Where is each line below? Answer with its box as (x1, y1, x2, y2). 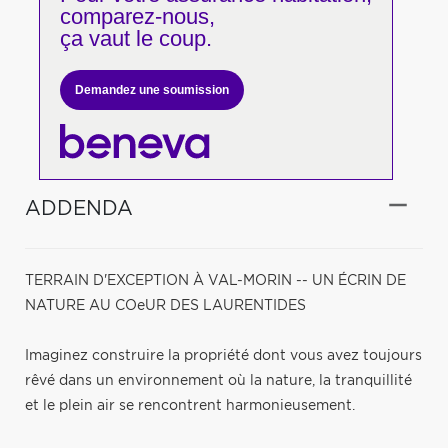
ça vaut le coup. (59, 26, 212, 51)
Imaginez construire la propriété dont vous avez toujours (25, 348, 422, 363)
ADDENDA (25, 198, 133, 219)
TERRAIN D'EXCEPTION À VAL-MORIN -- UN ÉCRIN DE (25, 273, 406, 288)
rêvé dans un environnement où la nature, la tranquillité (25, 373, 412, 388)
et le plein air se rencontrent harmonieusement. (25, 398, 355, 413)
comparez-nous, (59, 4, 215, 29)
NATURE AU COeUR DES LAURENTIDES (25, 298, 306, 313)
